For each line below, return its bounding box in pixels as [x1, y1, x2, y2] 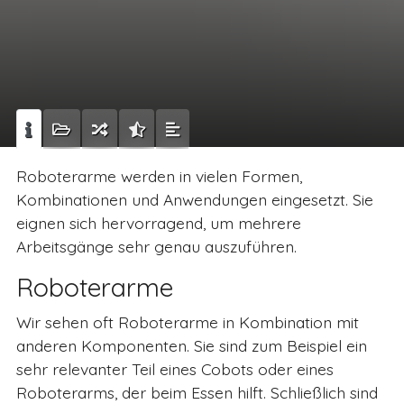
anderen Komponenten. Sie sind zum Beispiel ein [15, 335, 367, 355]
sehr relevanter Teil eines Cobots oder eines [15, 359, 334, 379]
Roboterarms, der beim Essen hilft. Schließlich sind [15, 382, 378, 402]
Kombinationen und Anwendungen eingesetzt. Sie [15, 189, 373, 209]
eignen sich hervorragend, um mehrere [15, 213, 301, 233]
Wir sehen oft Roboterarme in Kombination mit [15, 312, 359, 332]
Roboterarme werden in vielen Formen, [15, 166, 302, 186]
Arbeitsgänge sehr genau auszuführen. [15, 236, 301, 256]
